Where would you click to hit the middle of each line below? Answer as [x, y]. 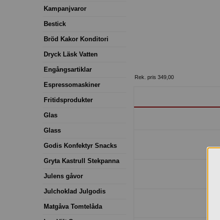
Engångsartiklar [68, 69]
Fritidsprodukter [68, 100]
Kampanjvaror [65, 8]
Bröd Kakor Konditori [76, 39]
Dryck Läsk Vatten [71, 54]
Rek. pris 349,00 [154, 77]
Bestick [55, 24]
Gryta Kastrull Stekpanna [82, 161]
